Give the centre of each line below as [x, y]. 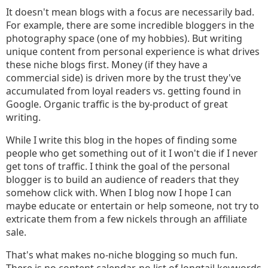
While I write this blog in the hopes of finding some [121, 140]
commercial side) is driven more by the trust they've [124, 78]
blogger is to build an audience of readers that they [122, 179]
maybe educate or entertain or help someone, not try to [133, 206]
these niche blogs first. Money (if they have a [107, 65]
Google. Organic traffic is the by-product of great [117, 104]
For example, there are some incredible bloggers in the [130, 25]
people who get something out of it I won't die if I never [132, 153]
